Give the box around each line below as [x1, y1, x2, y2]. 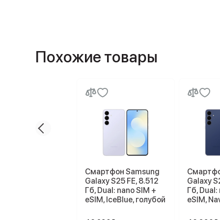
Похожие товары [35, 48, 158, 66]
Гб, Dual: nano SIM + [85, 186, 156, 195]
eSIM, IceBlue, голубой [85, 195, 165, 204]
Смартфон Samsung [85, 167, 160, 176]
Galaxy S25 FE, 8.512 [85, 176, 159, 186]
